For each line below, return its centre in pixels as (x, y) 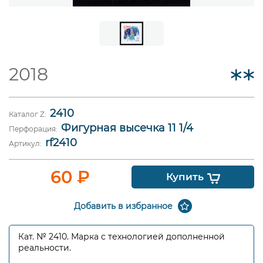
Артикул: (26, 144)
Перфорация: (34, 129)
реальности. (45, 248)
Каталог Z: (28, 114)
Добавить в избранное (123, 206)
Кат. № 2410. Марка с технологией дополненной (122, 237)
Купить (185, 177)
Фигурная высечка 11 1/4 (127, 128)
